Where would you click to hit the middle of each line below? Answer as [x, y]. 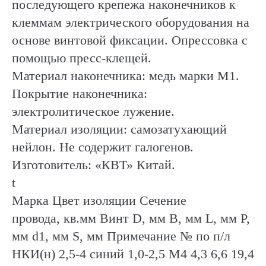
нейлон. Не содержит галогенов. [103, 147]
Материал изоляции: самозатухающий [119, 129]
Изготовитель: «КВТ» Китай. [94, 165]
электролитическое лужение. [93, 112]
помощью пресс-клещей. [82, 58]
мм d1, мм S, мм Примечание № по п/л [121, 236]
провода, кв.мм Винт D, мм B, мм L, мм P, [131, 218]
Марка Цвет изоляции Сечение [99, 201]
